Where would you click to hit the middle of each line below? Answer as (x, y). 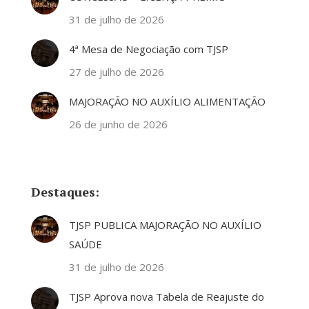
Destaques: (65, 192)
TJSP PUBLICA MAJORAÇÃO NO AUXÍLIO (165, 225)
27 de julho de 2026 (117, 72)
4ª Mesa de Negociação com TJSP (149, 49)
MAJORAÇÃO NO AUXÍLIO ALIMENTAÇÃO (167, 101)
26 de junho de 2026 (118, 124)
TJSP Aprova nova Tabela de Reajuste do (167, 297)
